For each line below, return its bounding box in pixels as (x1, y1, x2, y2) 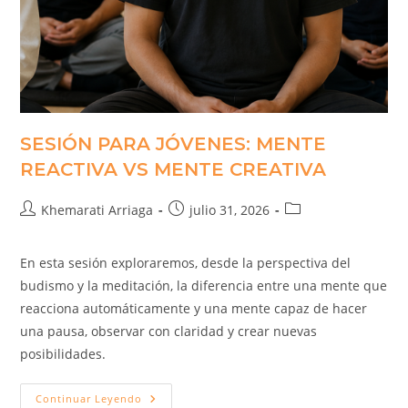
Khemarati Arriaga (41, 200, 154, 219)
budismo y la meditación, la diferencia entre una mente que (20, 276, 388, 294)
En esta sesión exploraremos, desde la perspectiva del (20, 253, 352, 271)
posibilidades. (20, 344, 107, 362)
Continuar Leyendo (36, 391, 143, 405)
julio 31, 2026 (189, 200, 270, 219)
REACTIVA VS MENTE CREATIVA (20, 158, 327, 180)
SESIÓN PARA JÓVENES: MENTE (20, 132, 327, 155)
